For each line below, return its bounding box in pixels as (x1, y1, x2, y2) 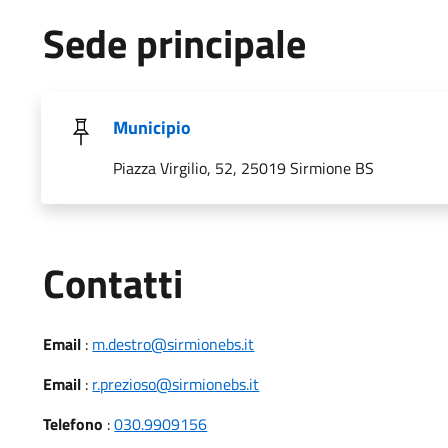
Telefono (43, 412, 104, 436)
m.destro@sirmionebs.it (92, 332, 255, 356)
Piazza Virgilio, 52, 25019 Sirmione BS (113, 156, 375, 180)
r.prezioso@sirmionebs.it (92, 372, 260, 396)
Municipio (113, 114, 192, 141)
